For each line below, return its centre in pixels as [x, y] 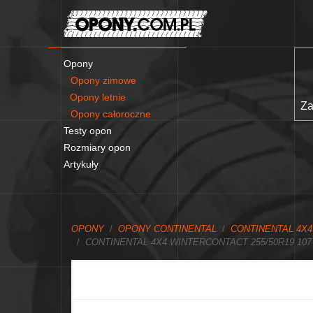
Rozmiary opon [97, 147]
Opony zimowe [103, 80]
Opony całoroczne [111, 114]
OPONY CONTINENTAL [167, 229]
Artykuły [81, 164]
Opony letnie [98, 97]
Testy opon [88, 130]
